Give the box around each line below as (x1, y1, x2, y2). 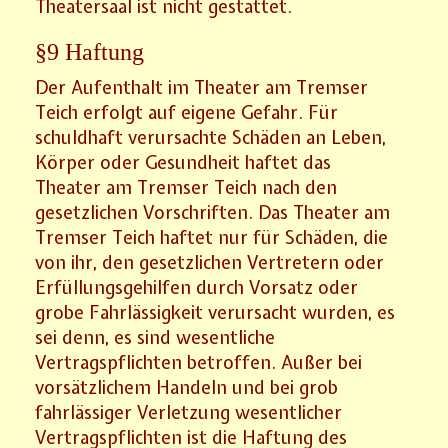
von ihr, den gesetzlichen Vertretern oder (35, 249, 385, 275)
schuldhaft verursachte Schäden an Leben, (35, 124, 387, 150)
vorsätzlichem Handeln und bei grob (35, 374, 339, 400)
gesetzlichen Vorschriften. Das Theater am (35, 199, 391, 225)
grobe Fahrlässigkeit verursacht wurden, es (35, 299, 396, 325)
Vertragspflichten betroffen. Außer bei (35, 349, 363, 375)
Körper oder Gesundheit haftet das (35, 149, 332, 175)
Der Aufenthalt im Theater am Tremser (35, 74, 369, 100)
